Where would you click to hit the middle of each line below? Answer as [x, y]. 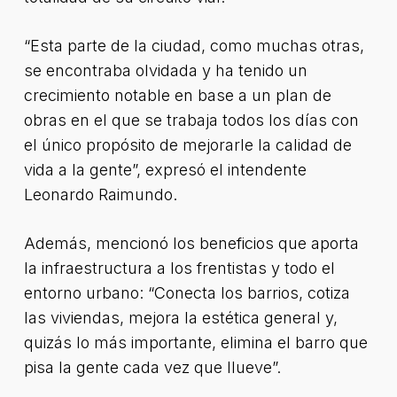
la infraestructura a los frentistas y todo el [179, 268]
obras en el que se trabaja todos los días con [191, 120]
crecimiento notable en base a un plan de [177, 95]
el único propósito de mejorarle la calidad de [187, 145]
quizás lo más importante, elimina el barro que [195, 343]
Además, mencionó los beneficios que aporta [191, 243]
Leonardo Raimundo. [100, 195]
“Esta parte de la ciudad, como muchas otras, [194, 46]
